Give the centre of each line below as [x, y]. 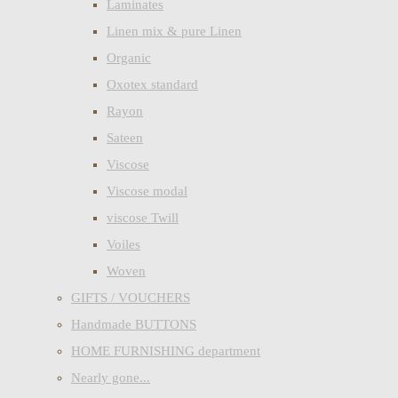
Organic [129, 57]
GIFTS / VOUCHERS [131, 297]
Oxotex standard [152, 84]
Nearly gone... [111, 377]
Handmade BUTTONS [134, 324]
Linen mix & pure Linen [174, 31]
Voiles [123, 244]
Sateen [125, 137]
